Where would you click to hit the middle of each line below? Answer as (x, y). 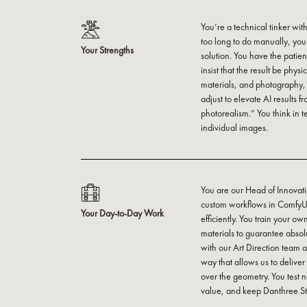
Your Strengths (108, 50)
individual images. (235, 127)
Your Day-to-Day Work (123, 213)
